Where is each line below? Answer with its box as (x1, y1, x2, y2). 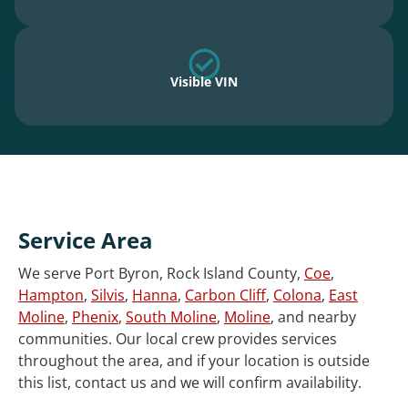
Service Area (18, 225, 153, 256)
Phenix (72, 307, 118, 328)
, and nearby (270, 307, 356, 328)
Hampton (18, 285, 84, 306)
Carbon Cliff (185, 285, 266, 306)
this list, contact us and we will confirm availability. (18, 372, 362, 393)
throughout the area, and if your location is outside (18, 351, 370, 372)
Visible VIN (170, 73, 238, 91)
